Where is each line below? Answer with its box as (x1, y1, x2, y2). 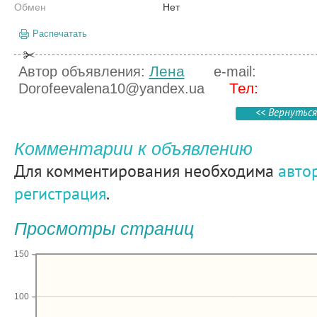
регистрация (13, 182, 106, 204)
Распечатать (32, 28, 87, 39)
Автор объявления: (18, 64, 149, 79)
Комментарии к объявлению (13, 139, 253, 158)
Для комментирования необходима (13, 159, 278, 182)
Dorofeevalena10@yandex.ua (18, 81, 204, 96)
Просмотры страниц (13, 219, 194, 238)
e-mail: (213, 64, 256, 79)
